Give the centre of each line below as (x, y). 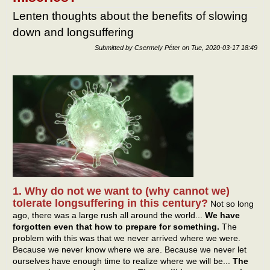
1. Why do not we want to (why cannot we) (121, 191)
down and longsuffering (73, 32)
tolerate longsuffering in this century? (110, 203)
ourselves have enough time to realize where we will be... (123, 261)
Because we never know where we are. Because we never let (130, 250)
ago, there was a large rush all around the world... (109, 215)
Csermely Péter (157, 48)
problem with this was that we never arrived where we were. (127, 238)
